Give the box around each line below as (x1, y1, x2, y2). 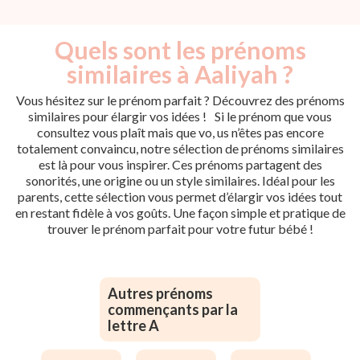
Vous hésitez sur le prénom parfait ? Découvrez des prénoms (15, 92, 345, 108)
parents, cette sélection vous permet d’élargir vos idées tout (18, 188, 342, 204)
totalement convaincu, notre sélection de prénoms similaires (16, 140, 344, 156)
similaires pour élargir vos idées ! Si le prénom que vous (28, 108, 332, 124)
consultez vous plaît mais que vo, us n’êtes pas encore (36, 124, 324, 140)
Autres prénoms (108, 284, 213, 302)
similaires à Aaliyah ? (67, 59, 293, 88)
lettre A (108, 316, 159, 334)
